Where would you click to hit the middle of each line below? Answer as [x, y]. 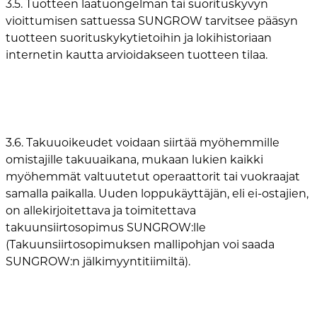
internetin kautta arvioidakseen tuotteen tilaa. [137, 54]
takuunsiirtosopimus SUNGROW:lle [106, 227]
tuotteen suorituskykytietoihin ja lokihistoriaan [139, 38]
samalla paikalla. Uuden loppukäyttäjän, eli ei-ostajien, [157, 193]
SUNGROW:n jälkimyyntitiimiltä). [98, 261]
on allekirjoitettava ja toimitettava [101, 210]
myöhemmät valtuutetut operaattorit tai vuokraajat [153, 176]
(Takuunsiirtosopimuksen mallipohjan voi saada [140, 244]
